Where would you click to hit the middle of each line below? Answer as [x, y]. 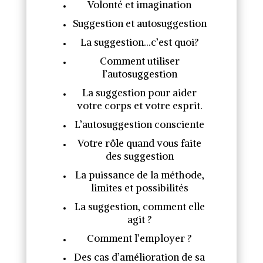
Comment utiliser [139, 61]
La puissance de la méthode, [139, 175]
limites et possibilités [139, 188]
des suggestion [139, 156]
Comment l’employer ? [140, 238]
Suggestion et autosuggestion [139, 23]
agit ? [139, 220]
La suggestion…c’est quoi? [139, 42]
